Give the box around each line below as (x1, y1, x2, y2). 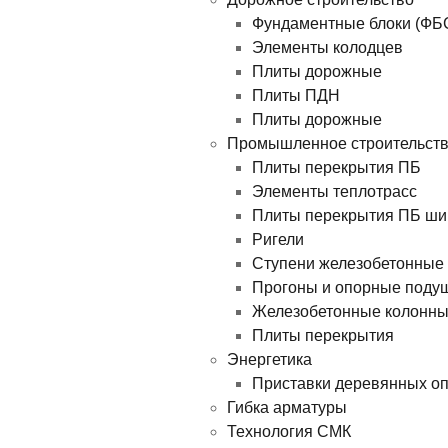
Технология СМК (227, 423, 351, 441)
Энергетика (227, 351, 312, 369)
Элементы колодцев (252, 39, 403, 57)
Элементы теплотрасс (252, 183, 417, 201)
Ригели (252, 231, 304, 249)
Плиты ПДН (252, 87, 340, 105)
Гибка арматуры (227, 399, 347, 417)
